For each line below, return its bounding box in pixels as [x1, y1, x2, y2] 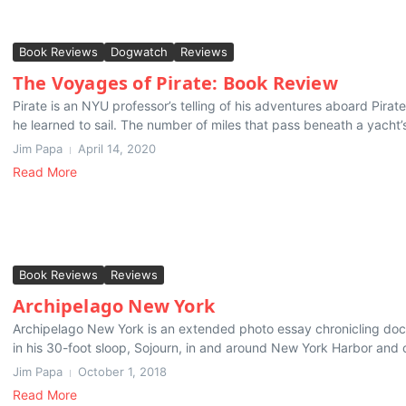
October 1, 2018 [78, 364, 167, 380]
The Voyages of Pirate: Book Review [13, 71, 338, 96]
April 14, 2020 [78, 141, 156, 157]
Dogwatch [111, 44, 168, 60]
